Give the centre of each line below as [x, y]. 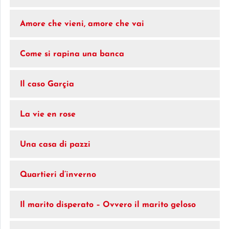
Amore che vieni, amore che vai [82, 24]
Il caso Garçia [47, 84]
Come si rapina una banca [72, 54]
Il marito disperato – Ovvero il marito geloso [108, 205]
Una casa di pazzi [55, 144]
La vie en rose [48, 114]
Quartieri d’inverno [58, 175]
